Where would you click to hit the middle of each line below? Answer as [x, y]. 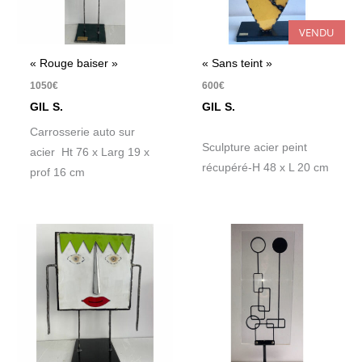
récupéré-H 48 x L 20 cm [266, 167]
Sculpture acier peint [255, 147]
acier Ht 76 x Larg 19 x [90, 153]
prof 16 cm [58, 173]
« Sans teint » [238, 63]
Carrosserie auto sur [83, 133]
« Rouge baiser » [74, 63]
